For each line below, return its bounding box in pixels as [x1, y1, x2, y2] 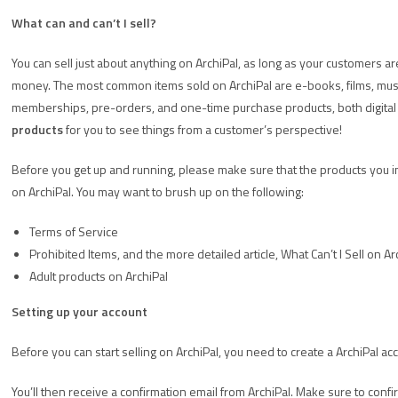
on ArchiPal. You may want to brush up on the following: [12, 182, 304, 201]
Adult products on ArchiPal [29, 267, 168, 285]
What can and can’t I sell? [12, 13, 156, 32]
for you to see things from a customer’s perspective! [63, 120, 342, 139]
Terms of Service [29, 222, 118, 241]
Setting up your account [12, 302, 147, 321]
